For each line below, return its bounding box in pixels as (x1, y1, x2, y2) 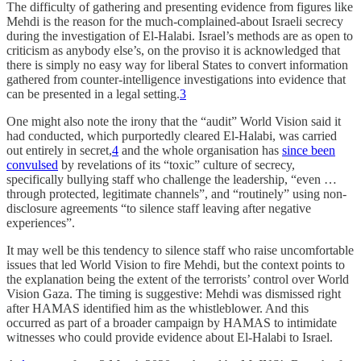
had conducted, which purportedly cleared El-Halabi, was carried (6, 129, 337, 143)
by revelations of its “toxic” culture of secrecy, (58, 158, 295, 172)
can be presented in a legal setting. (6, 87, 180, 102)
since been (282, 143, 335, 158)
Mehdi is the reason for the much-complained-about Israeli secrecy (6, 15, 343, 29)
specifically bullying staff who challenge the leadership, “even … (6, 172, 337, 187)
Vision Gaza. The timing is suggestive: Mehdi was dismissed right (6, 287, 341, 301)
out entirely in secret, (6, 143, 112, 158)
